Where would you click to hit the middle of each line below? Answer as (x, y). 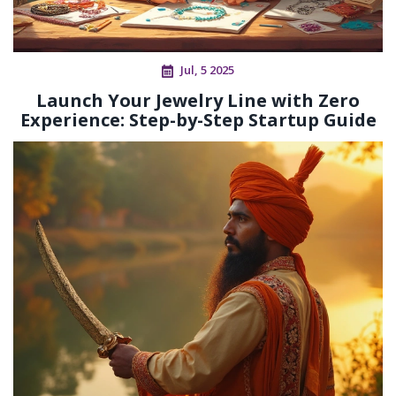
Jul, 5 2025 (207, 70)
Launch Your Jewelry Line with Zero (198, 101)
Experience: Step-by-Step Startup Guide (198, 120)
